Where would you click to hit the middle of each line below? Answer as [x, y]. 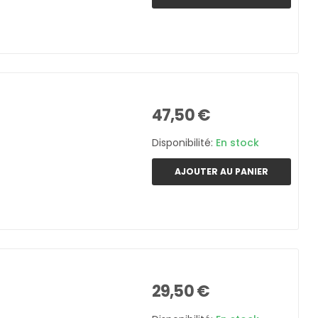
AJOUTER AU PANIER [221, 171]
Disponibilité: [184, 143]
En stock [237, 143]
